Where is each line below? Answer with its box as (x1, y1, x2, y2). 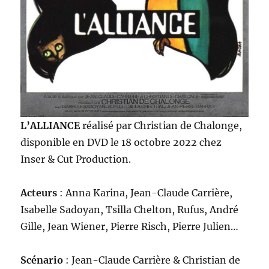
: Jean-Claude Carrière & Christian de (63, 253, 241, 266)
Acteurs (20, 186, 58, 199)
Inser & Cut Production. (20, 153, 131, 165)
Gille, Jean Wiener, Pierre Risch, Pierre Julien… (20, 220, 239, 232)
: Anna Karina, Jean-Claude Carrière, (57, 186, 233, 199)
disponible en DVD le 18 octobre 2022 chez (20, 136, 222, 148)
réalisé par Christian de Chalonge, (82, 119, 243, 131)
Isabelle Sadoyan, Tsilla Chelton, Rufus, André (20, 203, 239, 216)
